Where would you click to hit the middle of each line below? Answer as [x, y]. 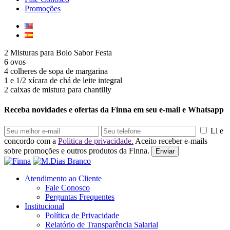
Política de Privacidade [82, 216]
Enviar [165, 151]
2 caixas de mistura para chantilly [58, 89]
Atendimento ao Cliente [63, 179]
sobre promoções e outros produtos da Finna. [77, 151]
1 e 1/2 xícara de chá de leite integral [63, 80]
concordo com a [31, 141]
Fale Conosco [68, 188]
